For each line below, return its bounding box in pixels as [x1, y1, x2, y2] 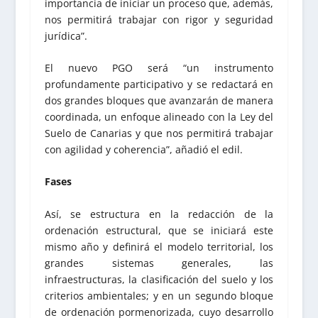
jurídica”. [44, 28, 87, 43]
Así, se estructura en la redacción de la [44, 207, 274, 221]
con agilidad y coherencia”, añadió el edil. [44, 142, 243, 156]
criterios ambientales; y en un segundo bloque [44, 288, 274, 302]
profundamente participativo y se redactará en [44, 77, 274, 91]
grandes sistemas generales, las [44, 256, 274, 270]
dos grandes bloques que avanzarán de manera [44, 93, 274, 107]
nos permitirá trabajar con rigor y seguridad [44, 12, 274, 26]
